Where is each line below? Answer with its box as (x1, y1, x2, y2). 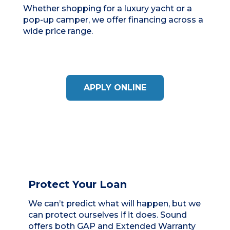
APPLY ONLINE (84, 83, 146, 93)
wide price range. (23, 26, 93, 36)
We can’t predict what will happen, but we (28, 199, 201, 209)
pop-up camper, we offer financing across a (23, 15, 203, 25)
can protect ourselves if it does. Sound (28, 210, 187, 220)
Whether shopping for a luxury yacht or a (23, 4, 192, 14)
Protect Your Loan (28, 178, 127, 191)
